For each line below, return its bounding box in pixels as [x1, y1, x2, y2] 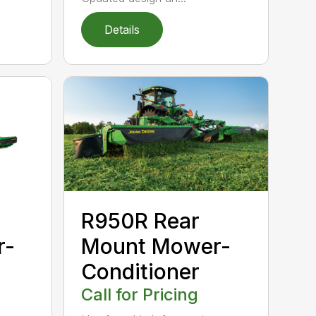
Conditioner [81, 259, 200, 285]
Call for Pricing [81, 284, 199, 305]
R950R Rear [81, 208, 200, 234]
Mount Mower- [81, 233, 231, 260]
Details [104, 23, 140, 37]
